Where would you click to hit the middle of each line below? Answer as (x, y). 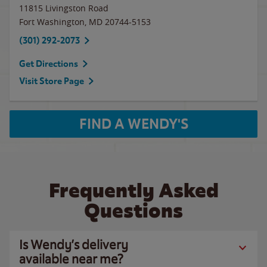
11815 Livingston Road (64, 8)
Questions (133, 211)
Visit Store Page (52, 81)
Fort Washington (52, 22)
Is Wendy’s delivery (74, 245)
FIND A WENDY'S (133, 124)
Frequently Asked (133, 190)
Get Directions (49, 64)
